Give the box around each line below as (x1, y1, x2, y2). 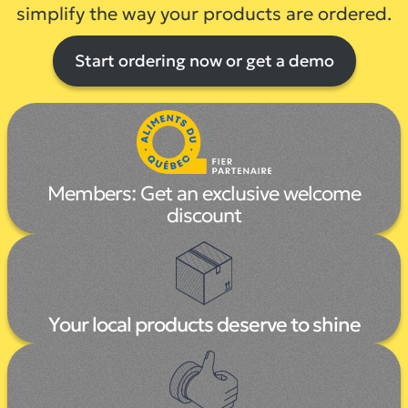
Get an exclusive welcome (140, 180, 361, 206)
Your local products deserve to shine (47, 311, 361, 337)
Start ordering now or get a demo (74, 50, 334, 72)
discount (167, 202, 241, 228)
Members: (47, 180, 140, 206)
